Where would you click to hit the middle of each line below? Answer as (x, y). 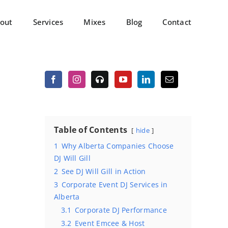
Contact (177, 22)
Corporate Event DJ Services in (115, 184)
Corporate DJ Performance (121, 210)
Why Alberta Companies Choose (118, 146)
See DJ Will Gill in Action (104, 171)
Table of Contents (91, 130)
